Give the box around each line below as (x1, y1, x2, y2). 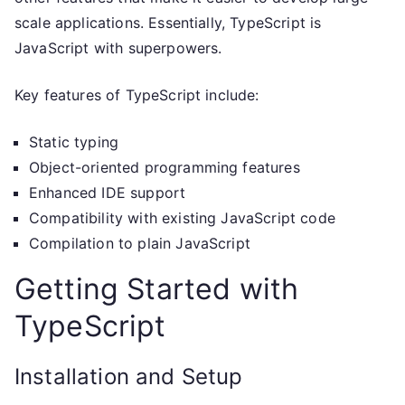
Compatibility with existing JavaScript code (29, 209, 335, 227)
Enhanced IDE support (29, 184, 186, 202)
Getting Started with (14, 271, 299, 306)
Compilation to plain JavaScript (29, 234, 250, 252)
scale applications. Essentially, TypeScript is (14, 14, 322, 32)
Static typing (29, 133, 119, 151)
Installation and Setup (14, 363, 243, 390)
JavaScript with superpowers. (14, 39, 222, 57)
